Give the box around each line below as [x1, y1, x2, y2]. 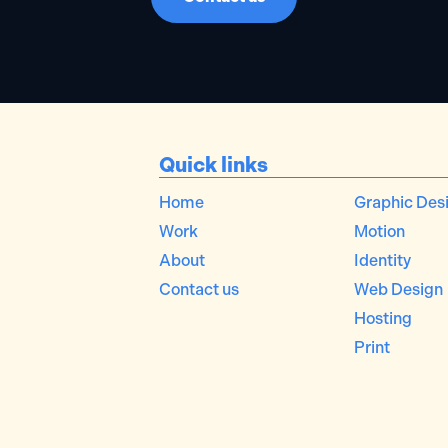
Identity [354, 250, 411, 270]
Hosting [354, 308, 412, 328]
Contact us [159, 279, 239, 299]
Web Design [354, 279, 443, 299]
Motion [354, 221, 405, 241]
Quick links [159, 152, 268, 177]
